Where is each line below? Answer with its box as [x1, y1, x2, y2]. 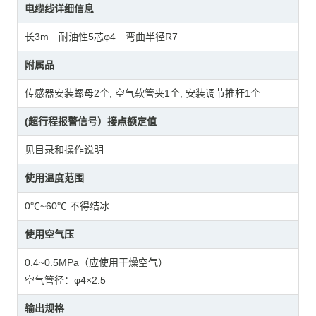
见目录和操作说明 [24, 143, 104, 155]
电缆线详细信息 [24, 2, 94, 14]
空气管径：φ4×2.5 [24, 274, 106, 286]
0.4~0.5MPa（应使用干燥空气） [24, 256, 168, 268]
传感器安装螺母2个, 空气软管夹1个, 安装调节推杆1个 [24, 87, 260, 99]
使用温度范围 [24, 171, 84, 183]
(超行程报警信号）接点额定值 [24, 115, 157, 127]
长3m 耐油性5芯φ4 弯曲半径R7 [24, 30, 178, 42]
